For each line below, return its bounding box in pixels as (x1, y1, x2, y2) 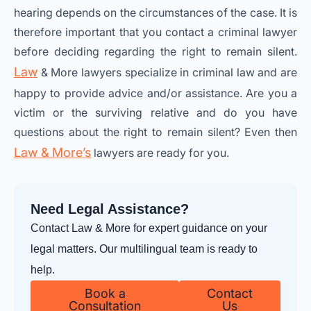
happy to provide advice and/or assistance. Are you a (14, 86, 297, 101)
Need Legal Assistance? (31, 201, 189, 217)
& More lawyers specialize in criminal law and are (37, 65, 297, 80)
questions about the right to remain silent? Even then (14, 125, 297, 140)
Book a (84, 286, 126, 301)
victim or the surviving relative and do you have (14, 106, 297, 120)
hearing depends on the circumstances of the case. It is (14, 6, 297, 20)
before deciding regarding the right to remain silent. (14, 44, 297, 59)
